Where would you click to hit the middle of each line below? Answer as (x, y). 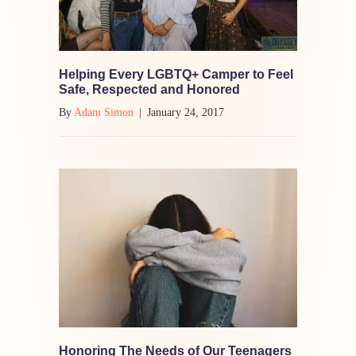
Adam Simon (104, 112)
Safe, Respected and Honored (149, 89)
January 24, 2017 (186, 112)
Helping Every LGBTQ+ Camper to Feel (176, 74)
